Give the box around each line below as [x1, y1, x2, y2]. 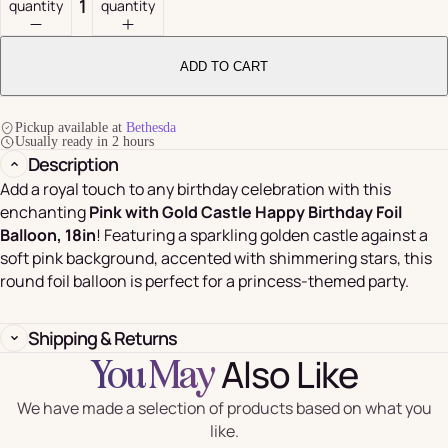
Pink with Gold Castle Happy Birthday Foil [89, 201, 402, 224]
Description [28, 151, 118, 176]
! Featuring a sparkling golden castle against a [96, 224, 428, 247]
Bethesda [126, 120, 176, 136]
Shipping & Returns [28, 325, 177, 350]
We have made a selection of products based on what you [16, 397, 432, 420]
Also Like [215, 350, 359, 400]
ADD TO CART [180, 58, 268, 74]
